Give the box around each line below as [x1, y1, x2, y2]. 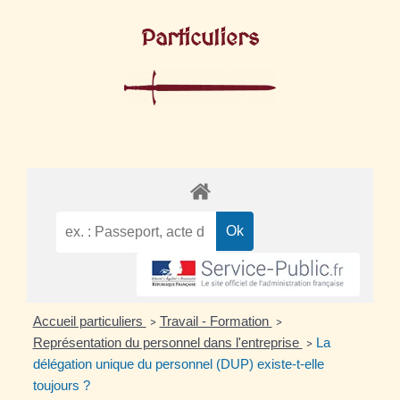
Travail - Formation [159, 313, 272, 329]
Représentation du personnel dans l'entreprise [32, 335, 303, 351]
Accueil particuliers [32, 313, 146, 329]
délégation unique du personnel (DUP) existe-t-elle [32, 356, 324, 372]
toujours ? [32, 378, 90, 394]
